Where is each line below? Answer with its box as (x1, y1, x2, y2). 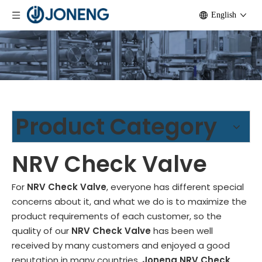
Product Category (15, 111, 217, 143)
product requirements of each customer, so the (12, 210, 222, 223)
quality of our (12, 225, 71, 237)
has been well (151, 225, 213, 237)
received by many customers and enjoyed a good (12, 239, 230, 252)
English (211, 11, 236, 19)
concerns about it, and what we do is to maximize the (12, 195, 247, 208)
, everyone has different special (106, 181, 244, 194)
